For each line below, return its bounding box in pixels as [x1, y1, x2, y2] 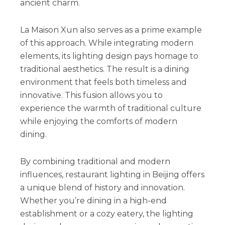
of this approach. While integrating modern [20, 38, 193, 48]
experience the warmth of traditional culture [20, 103, 201, 113]
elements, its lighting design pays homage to [20, 51, 198, 61]
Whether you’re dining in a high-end [20, 195, 167, 205]
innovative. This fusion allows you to [20, 90, 163, 100]
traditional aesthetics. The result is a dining [20, 64, 189, 74]
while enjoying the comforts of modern [20, 116, 177, 126]
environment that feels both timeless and [20, 77, 187, 87]
